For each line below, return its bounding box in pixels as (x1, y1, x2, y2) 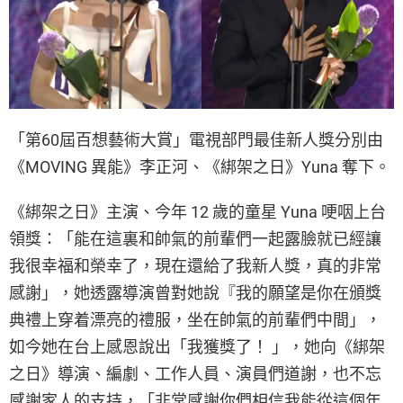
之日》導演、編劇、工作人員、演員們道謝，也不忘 (9, 363, 381, 383)
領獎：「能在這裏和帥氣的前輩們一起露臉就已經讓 (9, 228, 381, 248)
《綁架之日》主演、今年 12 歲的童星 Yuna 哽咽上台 (9, 201, 386, 221)
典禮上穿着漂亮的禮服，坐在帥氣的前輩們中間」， (9, 309, 381, 329)
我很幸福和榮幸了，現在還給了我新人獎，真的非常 (9, 255, 381, 275)
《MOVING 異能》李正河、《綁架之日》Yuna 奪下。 (9, 157, 390, 176)
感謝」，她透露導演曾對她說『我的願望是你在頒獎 (9, 282, 381, 302)
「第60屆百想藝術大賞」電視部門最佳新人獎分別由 (9, 130, 383, 149)
